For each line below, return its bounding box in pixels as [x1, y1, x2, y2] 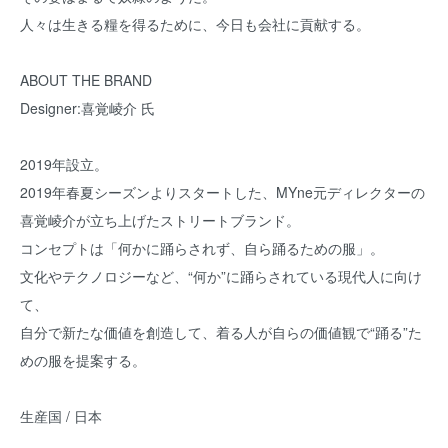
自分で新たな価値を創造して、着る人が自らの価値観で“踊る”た [20, 322, 422, 342]
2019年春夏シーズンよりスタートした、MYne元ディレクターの [20, 182, 425, 202]
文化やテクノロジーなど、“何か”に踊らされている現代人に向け [20, 266, 422, 286]
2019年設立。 [20, 154, 108, 174]
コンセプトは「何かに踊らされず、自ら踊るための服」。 [20, 238, 384, 258]
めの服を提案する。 [20, 350, 146, 370]
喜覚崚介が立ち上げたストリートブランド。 [20, 210, 300, 230]
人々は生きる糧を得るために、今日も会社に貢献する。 [20, 14, 370, 34]
